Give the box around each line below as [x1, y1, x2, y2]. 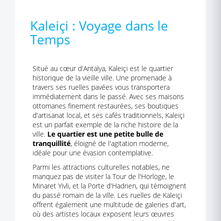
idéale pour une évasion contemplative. [33, 148, 153, 157]
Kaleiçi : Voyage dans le [30, 17, 168, 35]
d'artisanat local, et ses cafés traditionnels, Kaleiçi [33, 110, 184, 120]
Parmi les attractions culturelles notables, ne [33, 162, 170, 172]
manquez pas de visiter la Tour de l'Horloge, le [33, 172, 174, 181]
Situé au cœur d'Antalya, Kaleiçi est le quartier [33, 64, 173, 73]
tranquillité [33, 139, 71, 148]
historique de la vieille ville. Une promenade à [33, 73, 172, 82]
